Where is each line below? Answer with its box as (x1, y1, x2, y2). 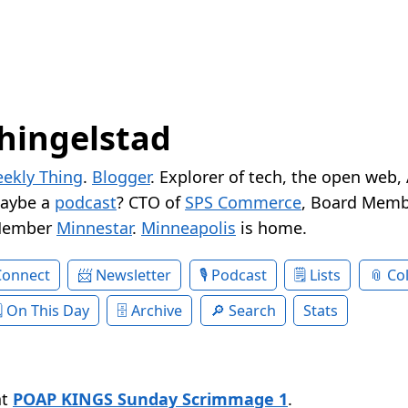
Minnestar (56, 217, 132, 240)
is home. (236, 217, 307, 240)
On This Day (5, 301, 89, 321)
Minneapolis (141, 217, 236, 240)
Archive (131, 301, 183, 321)
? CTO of (117, 191, 185, 214)
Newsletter (96, 265, 172, 286)
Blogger (92, 166, 150, 189)
